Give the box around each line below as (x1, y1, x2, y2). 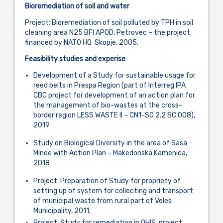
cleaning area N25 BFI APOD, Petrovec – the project (25, 28, 190, 37)
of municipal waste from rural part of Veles (33, 196, 172, 205)
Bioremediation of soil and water (25, 2, 129, 11)
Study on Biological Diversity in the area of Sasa (33, 138, 187, 147)
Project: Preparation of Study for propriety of (33, 176, 181, 185)
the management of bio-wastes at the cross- (33, 101, 182, 110)
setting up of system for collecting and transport (33, 186, 193, 195)
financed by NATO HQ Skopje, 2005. (25, 38, 138, 47)
